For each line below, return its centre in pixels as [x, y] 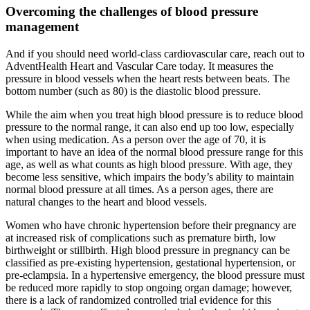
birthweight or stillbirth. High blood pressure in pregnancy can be [148, 250]
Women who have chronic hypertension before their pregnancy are [151, 225]
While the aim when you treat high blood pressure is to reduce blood [154, 114]
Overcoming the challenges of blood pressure [132, 12]
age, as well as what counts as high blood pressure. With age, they [149, 164]
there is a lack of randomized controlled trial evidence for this [138, 300]
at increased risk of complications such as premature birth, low [141, 237]
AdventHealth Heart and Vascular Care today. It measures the [139, 66]
